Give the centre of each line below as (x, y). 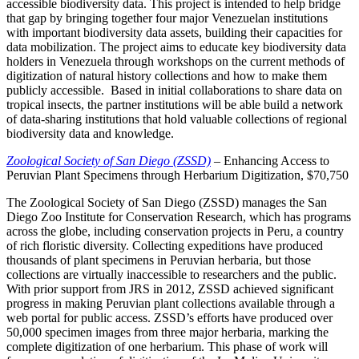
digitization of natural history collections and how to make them (167, 75)
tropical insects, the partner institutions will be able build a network (175, 104)
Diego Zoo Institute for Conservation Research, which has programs (179, 216)
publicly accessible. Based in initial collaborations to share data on (174, 90)
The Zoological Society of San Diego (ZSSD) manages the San (167, 202)
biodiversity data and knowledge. (90, 133)
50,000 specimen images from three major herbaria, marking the (167, 332)
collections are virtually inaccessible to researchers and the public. (171, 274)
